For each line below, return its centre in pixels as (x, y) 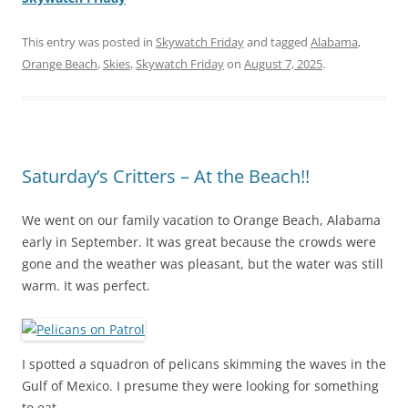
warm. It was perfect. (86, 286)
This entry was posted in (89, 42)
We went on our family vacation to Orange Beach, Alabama (201, 220)
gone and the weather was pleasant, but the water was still (203, 264)
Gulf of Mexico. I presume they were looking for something (200, 386)
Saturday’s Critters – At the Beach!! (166, 177)
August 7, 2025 (283, 64)
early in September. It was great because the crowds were (199, 242)
